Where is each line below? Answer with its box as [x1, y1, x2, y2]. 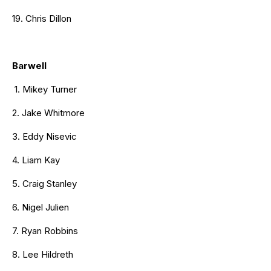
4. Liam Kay [12, 154, 60, 166]
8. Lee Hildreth [12, 248, 73, 260]
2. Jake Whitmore [12, 106, 85, 119]
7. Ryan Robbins [12, 224, 78, 237]
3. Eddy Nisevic [12, 130, 77, 142]
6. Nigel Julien [12, 201, 69, 213]
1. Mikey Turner [12, 83, 77, 95]
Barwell [12, 59, 47, 71]
